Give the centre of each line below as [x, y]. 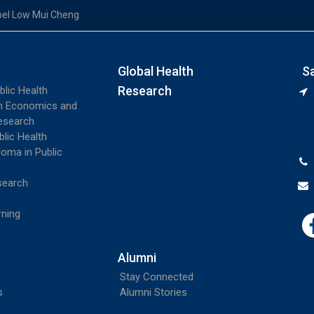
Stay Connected [156, 277]
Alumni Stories [153, 292]
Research [144, 90]
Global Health [155, 71]
